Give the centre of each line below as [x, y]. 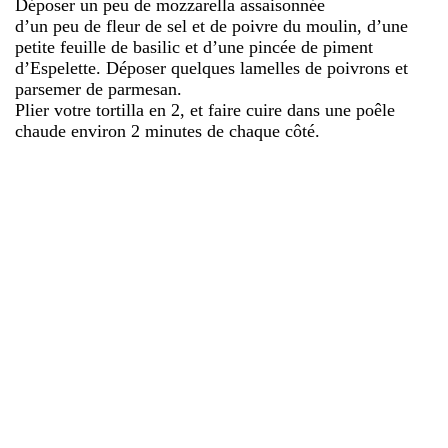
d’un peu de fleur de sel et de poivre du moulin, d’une [211, 25]
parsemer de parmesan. [98, 88]
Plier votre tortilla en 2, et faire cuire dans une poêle [205, 109]
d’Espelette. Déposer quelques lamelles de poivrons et [211, 67]
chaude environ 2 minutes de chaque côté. [167, 130]
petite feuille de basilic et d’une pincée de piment [194, 46]
